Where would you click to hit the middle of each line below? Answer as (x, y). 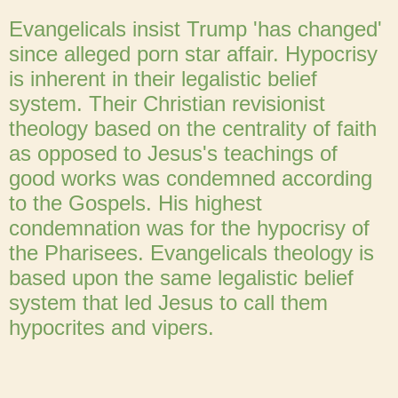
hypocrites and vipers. (111, 328)
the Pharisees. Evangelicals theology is (191, 253)
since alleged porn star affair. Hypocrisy (193, 54)
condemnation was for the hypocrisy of (189, 228)
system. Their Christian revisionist (167, 104)
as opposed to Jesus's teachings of (173, 154)
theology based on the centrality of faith (193, 129)
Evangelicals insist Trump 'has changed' (195, 29)
